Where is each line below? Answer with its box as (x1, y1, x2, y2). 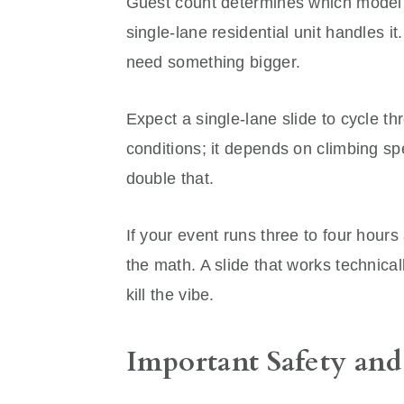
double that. (125, 170, 215, 188)
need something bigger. (125, 53, 301, 72)
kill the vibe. (125, 286, 215, 305)
